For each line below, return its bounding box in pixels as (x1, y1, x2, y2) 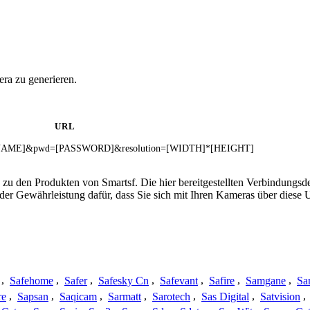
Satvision (260, 290, 300, 302)
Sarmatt (108, 290, 141, 302)
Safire (209, 274, 235, 286)
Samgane (246, 274, 286, 286)
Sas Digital (201, 290, 249, 302)
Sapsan (17, 290, 48, 302)
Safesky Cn (98, 274, 149, 286)
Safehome (10, 274, 53, 286)
